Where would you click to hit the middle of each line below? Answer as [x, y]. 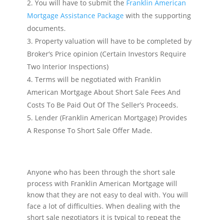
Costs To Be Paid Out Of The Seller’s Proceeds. [102, 105]
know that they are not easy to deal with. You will [107, 194]
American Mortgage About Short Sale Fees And [104, 92]
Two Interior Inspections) [68, 66]
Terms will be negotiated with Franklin [98, 79]
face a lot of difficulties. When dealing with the [103, 206]
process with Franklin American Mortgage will [102, 183]
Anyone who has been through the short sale [101, 172]
